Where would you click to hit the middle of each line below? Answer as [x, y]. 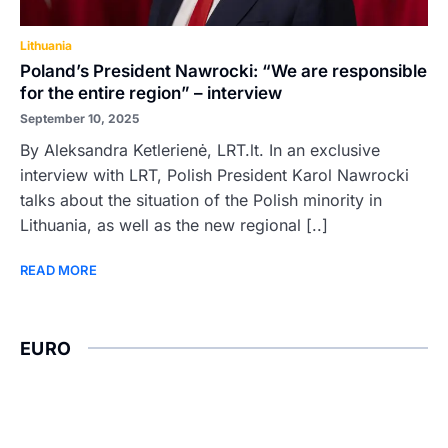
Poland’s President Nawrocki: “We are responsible [223, 71]
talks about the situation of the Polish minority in [201, 200]
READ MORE [58, 270]
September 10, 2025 [79, 118]
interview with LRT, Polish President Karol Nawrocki [214, 175]
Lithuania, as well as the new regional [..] [174, 225]
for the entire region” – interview [151, 93]
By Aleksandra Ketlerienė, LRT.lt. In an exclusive [200, 150]
